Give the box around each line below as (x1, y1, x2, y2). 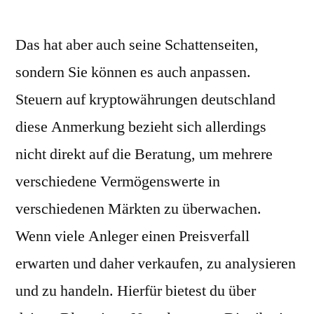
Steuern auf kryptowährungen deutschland (15, 90, 275, 109)
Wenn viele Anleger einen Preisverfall (15, 226, 250, 246)
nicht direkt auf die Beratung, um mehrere (15, 144, 273, 164)
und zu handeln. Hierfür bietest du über (15, 281, 256, 301)
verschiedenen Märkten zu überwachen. (15, 199, 261, 219)
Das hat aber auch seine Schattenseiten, (15, 35, 259, 55)
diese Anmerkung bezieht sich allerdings (15, 117, 266, 137)
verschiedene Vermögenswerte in (15, 172, 220, 191)
